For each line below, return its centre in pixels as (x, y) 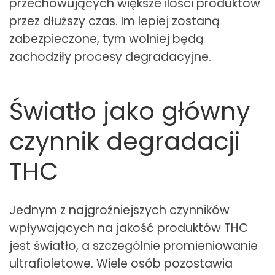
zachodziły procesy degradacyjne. (110, 57)
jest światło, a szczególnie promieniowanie (134, 246)
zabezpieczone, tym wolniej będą (107, 39)
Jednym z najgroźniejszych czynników (119, 211)
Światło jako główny (130, 111)
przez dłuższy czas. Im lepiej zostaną (114, 21)
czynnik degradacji (125, 141)
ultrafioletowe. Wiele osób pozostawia (121, 264)
